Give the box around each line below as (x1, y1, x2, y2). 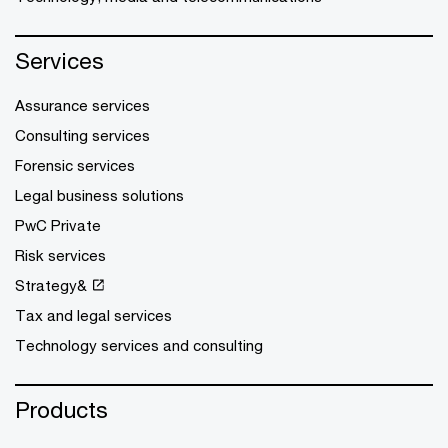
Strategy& (15, 276, 87, 294)
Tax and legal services (15, 306, 172, 324)
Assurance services (15, 96, 150, 114)
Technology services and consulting (15, 336, 263, 354)
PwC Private (15, 216, 101, 234)
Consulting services (15, 126, 150, 144)
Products (15, 396, 108, 423)
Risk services (15, 246, 106, 264)
